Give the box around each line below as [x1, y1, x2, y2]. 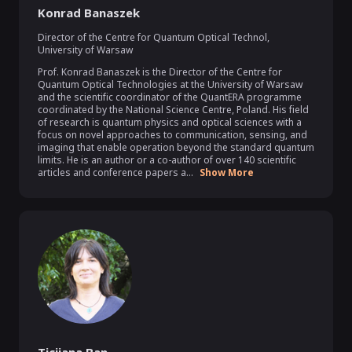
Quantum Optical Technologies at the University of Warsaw [38, 78, 302, 91]
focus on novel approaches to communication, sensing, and [38, 128, 307, 141]
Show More [200, 166, 254, 179]
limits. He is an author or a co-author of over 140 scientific [38, 153, 296, 167]
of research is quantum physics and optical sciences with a [38, 115, 302, 129]
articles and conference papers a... [38, 166, 193, 179]
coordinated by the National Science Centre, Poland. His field [38, 103, 309, 116]
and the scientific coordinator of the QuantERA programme [38, 90, 302, 104]
